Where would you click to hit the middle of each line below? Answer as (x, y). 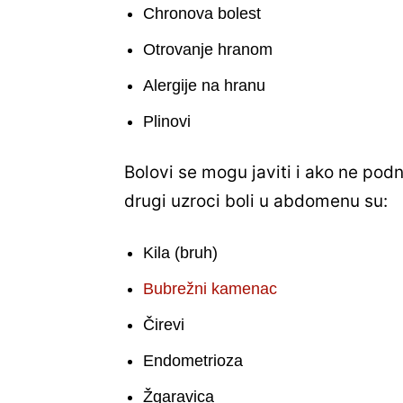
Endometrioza (195, 361)
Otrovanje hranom (208, 50)
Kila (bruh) (180, 253)
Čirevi (164, 325)
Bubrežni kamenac (210, 289)
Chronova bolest (202, 14)
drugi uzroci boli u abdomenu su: (258, 201)
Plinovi (167, 122)
